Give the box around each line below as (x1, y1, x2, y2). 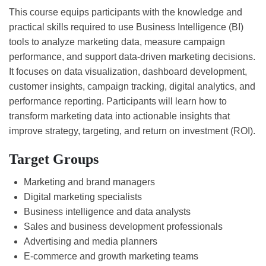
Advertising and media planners (24, 236, 157, 247)
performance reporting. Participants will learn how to (9, 96, 227, 107)
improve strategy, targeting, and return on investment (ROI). (9, 126, 255, 137)
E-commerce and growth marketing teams (24, 251, 198, 262)
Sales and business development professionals (24, 221, 223, 232)
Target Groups (9, 151, 99, 167)
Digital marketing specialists (24, 192, 142, 202)
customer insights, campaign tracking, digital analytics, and (9, 81, 255, 92)
